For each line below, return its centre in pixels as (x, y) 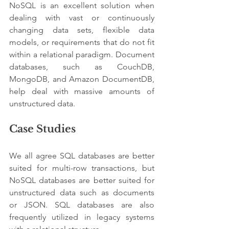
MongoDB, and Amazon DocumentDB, (82, 79)
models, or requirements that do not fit (82, 42)
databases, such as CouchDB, (82, 66)
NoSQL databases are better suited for (82, 180)
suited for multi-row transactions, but (82, 168)
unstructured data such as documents (82, 192)
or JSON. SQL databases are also (82, 204)
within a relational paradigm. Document (82, 54)
